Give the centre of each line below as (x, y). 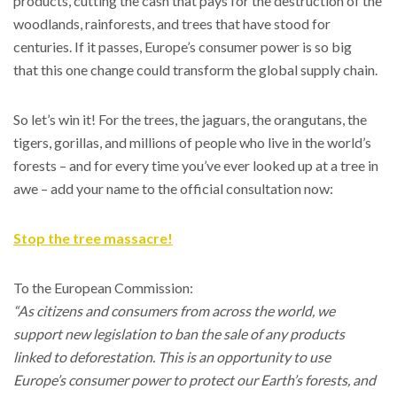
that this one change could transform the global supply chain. (195, 69)
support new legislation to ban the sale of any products (179, 333)
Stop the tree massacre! (93, 237)
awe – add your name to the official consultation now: (173, 188)
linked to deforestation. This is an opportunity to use (172, 356)
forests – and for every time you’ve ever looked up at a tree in (196, 165)
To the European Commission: (103, 287)
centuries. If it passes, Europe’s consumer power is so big (183, 46)
